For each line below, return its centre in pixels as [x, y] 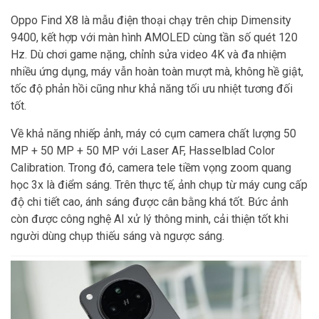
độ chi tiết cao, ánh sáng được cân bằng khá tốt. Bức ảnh [150, 202]
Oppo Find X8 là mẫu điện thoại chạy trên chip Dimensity [151, 20]
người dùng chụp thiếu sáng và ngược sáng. [117, 236]
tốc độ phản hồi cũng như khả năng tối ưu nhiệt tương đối [152, 89]
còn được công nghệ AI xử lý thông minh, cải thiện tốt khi [150, 219]
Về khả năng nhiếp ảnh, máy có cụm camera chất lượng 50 [153, 134]
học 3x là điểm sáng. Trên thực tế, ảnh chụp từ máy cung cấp [159, 185]
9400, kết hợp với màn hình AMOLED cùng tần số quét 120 [154, 37]
